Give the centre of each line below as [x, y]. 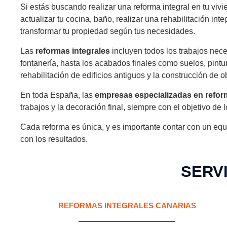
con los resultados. [54, 139]
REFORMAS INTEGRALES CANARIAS [127, 205]
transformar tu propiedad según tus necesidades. [108, 31]
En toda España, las [58, 95]
